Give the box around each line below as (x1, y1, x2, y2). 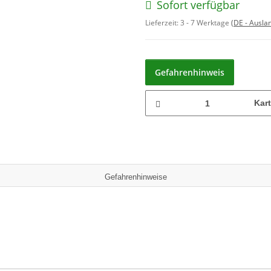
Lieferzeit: (145, 18, 180, 28)
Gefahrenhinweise (104, 172, 167, 181)
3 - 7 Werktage (180, 18, 231, 28)
